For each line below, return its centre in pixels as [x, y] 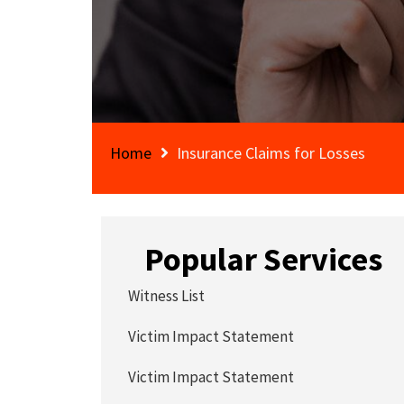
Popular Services [264, 259]
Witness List [167, 296]
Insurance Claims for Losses [271, 153]
